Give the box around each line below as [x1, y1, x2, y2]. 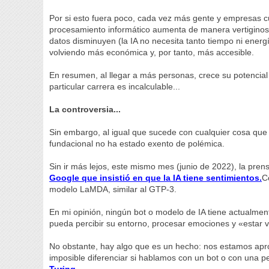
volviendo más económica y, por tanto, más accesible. [49, 47, 255, 57]
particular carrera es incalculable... [49, 82, 181, 91]
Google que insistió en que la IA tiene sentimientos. [49, 173, 262, 183]
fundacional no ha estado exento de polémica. [49, 139, 225, 148]
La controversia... [49, 104, 121, 114]
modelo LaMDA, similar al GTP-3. [49, 184, 177, 194]
